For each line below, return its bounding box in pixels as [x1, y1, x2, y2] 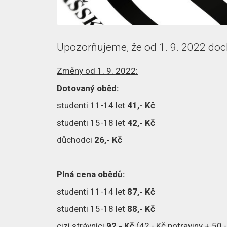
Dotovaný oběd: [57, 83, 119, 94]
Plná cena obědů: [57, 169, 125, 180]
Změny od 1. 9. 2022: [57, 66, 138, 77]
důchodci [57, 135, 94, 145]
